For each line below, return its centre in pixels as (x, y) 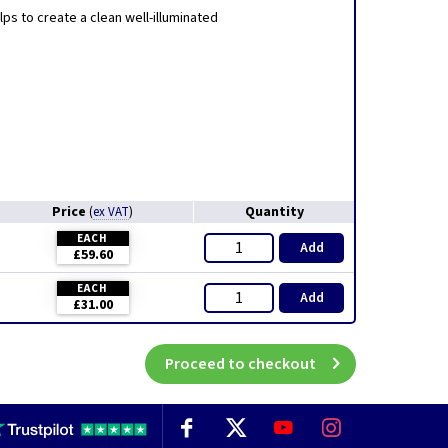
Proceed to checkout (240, 364)
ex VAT (110, 212)
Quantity (274, 212)
